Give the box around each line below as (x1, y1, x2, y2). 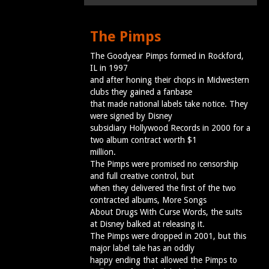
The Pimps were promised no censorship (90, 159, 238, 169)
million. (90, 147, 116, 157)
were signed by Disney (90, 111, 172, 121)
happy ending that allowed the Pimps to (90, 255, 237, 265)
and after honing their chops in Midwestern (90, 75, 249, 85)
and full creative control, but (90, 171, 194, 181)
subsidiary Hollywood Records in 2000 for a (90, 123, 250, 133)
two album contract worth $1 (90, 135, 197, 145)
